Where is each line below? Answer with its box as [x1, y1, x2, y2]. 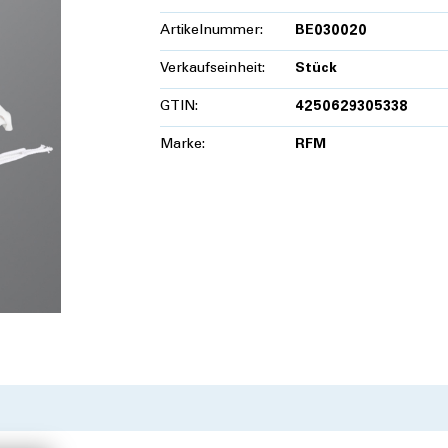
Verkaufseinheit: [160, 62, 265, 77]
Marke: [160, 138, 205, 153]
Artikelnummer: [160, 24, 263, 39]
